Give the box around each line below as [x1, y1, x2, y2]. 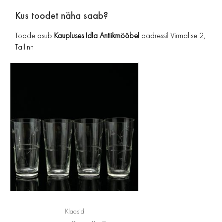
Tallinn [15, 41, 34, 52]
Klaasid [64, 207, 84, 216]
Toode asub [15, 30, 54, 41]
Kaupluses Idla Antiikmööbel [54, 30, 139, 41]
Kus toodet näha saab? [15, 8, 108, 22]
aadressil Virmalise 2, [139, 30, 206, 41]
